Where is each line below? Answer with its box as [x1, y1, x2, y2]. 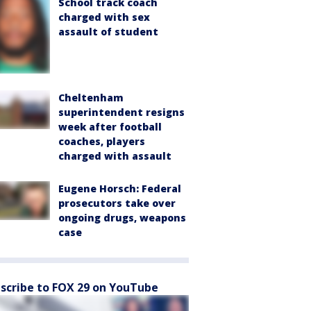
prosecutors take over [58, 196, 176, 210]
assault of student [58, 25, 158, 39]
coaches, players [58, 134, 145, 148]
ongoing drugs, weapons [58, 210, 186, 224]
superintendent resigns [58, 105, 185, 119]
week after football [58, 119, 162, 133]
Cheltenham [58, 90, 124, 104]
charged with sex [58, 10, 150, 24]
